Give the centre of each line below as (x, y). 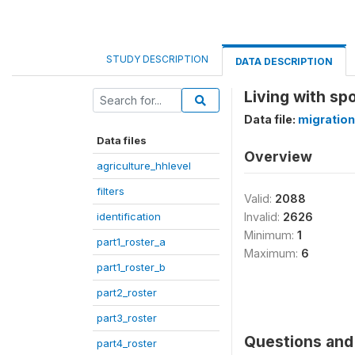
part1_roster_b (131, 267)
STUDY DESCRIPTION (157, 59)
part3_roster (127, 318)
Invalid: (263, 217)
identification (129, 216)
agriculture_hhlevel (144, 166)
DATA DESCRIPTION (284, 61)
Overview (278, 157)
